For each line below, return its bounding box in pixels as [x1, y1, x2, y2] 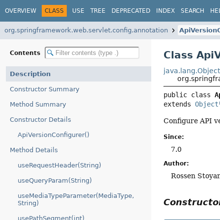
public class [164, 91, 215, 99]
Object [195, 100, 219, 109]
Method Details [10, 146, 58, 154]
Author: [164, 160, 190, 167]
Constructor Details [10, 116, 71, 123]
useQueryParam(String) [18, 177, 92, 184]
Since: [164, 134, 185, 141]
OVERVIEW [5, 7, 36, 14]
